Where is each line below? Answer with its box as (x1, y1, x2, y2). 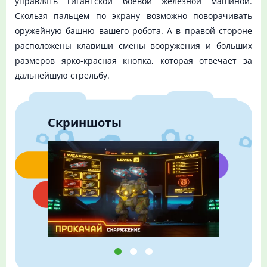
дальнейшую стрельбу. (15, 70, 110, 82)
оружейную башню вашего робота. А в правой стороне (15, 25, 252, 37)
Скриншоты (48, 114, 122, 131)
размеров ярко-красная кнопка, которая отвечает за (15, 55, 252, 67)
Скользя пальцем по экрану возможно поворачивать (15, 10, 252, 22)
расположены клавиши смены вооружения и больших (15, 40, 252, 52)
